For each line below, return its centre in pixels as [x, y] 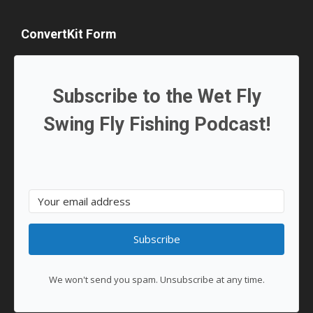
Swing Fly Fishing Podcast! [156, 124]
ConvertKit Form [69, 34]
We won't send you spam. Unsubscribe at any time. [156, 279]
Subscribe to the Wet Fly [156, 96]
